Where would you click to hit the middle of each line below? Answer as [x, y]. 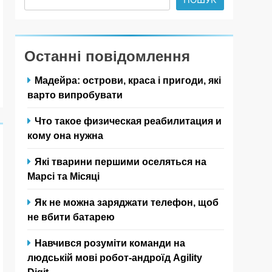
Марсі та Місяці [63, 176]
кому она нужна [65, 135]
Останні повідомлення [107, 56]
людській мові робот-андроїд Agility [115, 257]
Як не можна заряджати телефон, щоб [127, 202]
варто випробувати [75, 94]
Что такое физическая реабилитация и [128, 121]
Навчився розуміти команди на [110, 243]
